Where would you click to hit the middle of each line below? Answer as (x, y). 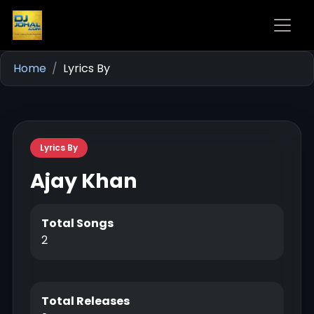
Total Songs (77, 223)
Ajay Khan (84, 181)
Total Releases (86, 301)
